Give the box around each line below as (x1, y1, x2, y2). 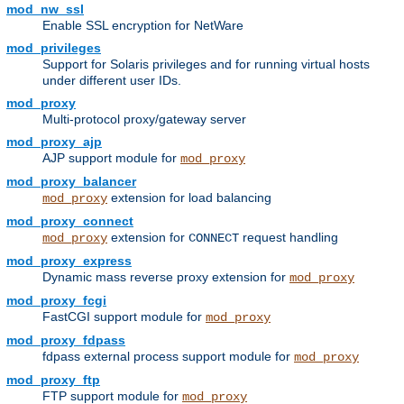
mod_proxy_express (6, 253, 132, 269)
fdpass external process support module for (42, 349, 294, 364)
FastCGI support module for (42, 309, 206, 325)
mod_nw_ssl (6, 2, 84, 17)
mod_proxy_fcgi (6, 293, 106, 308)
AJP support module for (42, 151, 180, 166)
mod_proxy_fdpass (6, 333, 125, 348)
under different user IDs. (42, 73, 181, 88)
